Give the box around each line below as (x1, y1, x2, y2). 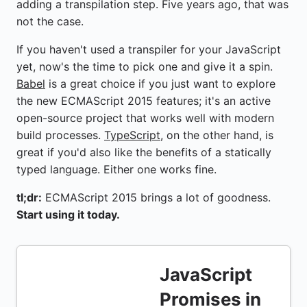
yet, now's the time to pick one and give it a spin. (16, 60, 273, 74)
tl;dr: (16, 191, 42, 205)
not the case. (16, 14, 84, 29)
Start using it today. (16, 208, 120, 222)
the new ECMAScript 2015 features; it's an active (16, 94, 271, 108)
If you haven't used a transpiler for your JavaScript (16, 42, 281, 57)
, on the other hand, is (160, 128, 273, 143)
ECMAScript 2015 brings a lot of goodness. (42, 191, 271, 205)
